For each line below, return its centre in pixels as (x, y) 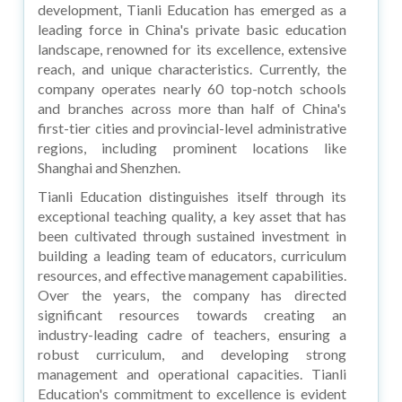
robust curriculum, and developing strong (192, 354)
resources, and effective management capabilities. (192, 275)
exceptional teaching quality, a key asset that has (192, 215)
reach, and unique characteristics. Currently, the (192, 68)
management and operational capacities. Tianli (192, 373)
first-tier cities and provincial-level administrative (192, 127)
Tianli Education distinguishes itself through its (192, 196)
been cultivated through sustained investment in (192, 235)
